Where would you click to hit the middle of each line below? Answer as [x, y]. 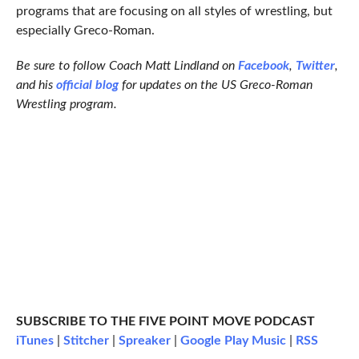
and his [36, 85]
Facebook [263, 66]
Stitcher [86, 341]
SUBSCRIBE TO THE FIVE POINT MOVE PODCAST [165, 322]
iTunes [34, 341]
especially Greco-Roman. [85, 31]
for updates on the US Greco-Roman [215, 85]
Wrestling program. [66, 105]
